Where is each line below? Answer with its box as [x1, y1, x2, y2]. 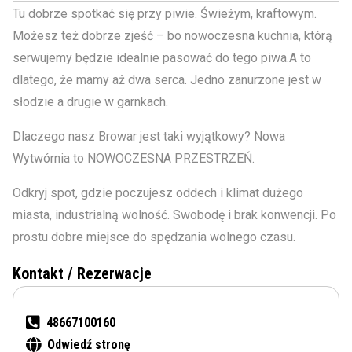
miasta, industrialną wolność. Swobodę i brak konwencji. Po [13, 207, 336, 222]
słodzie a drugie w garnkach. [13, 94, 168, 109]
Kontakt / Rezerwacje [13, 264, 152, 283]
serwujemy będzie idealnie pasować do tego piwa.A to [13, 50, 311, 65]
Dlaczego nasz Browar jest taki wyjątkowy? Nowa [13, 129, 285, 144]
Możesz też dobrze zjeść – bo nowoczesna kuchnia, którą [13, 28, 332, 43]
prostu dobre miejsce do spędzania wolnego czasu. [13, 229, 295, 244]
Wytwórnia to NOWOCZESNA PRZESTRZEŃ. [13, 151, 255, 166]
